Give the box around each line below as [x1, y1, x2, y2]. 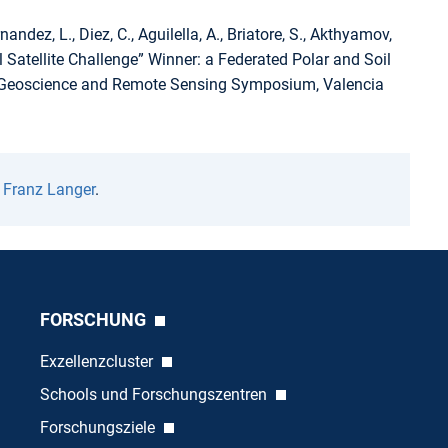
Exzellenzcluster [39, 352, 157, 372]
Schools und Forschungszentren [39, 385, 271, 405]
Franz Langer [2, 179, 95, 199]
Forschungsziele [39, 418, 159, 438]
